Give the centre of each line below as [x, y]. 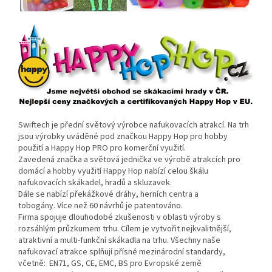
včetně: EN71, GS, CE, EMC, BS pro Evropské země [110, 263]
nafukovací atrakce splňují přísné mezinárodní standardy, [122, 252]
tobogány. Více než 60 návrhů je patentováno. [100, 206]
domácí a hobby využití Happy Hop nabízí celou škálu [113, 171]
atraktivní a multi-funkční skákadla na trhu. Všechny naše [119, 240]
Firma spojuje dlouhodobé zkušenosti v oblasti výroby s [120, 217]
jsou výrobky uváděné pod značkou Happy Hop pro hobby [123, 136]
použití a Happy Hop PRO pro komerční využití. [102, 148]
